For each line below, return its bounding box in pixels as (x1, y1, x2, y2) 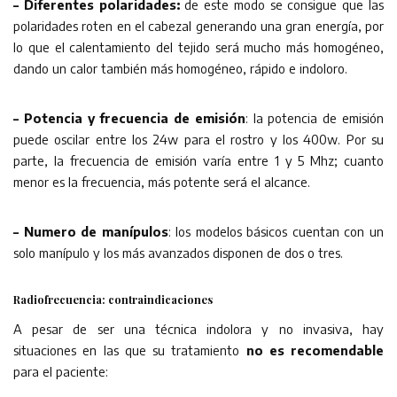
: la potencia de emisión (245, 109, 385, 126)
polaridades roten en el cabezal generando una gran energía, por (13, 17, 384, 34)
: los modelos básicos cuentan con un (167, 222, 385, 239)
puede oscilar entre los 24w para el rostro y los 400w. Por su (13, 130, 384, 147)
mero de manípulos (41, 222, 168, 239)
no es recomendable (245, 341, 384, 358)
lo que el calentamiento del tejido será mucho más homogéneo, (13, 38, 384, 55)
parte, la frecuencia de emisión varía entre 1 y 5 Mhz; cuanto (13, 152, 384, 168)
